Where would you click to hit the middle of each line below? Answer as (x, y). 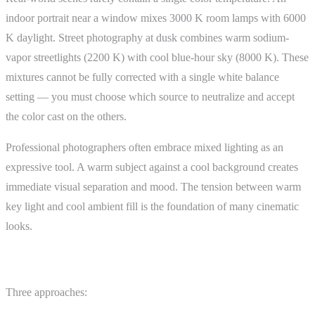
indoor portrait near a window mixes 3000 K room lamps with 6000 (156, 18)
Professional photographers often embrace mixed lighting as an (144, 147)
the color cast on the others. (66, 116)
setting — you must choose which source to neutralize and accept (150, 96)
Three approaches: (46, 292)
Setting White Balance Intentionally (90, 264)
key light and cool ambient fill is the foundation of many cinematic (152, 206)
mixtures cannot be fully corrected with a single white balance (142, 77)
